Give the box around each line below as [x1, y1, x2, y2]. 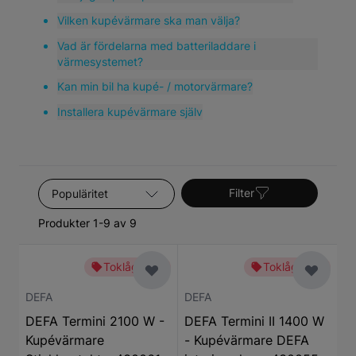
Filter [229, 186, 254, 199]
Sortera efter [37, 180, 115, 195]
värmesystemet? [57, 55, 143, 68]
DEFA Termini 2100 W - [25, 313, 164, 329]
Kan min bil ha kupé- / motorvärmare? [57, 79, 253, 93]
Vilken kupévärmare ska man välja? [57, 14, 240, 27]
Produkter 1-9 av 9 [38, 216, 137, 230]
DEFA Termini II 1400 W [184, 313, 324, 329]
